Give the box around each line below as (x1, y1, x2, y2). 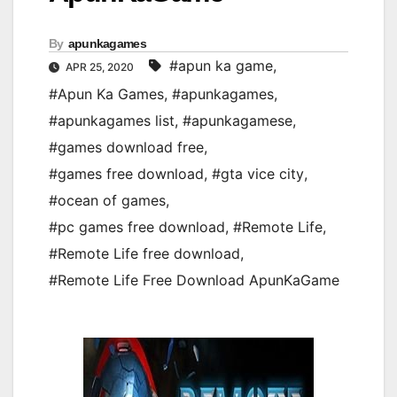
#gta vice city (212, 165, 304, 183)
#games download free (49, 138, 204, 157)
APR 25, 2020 (63, 60, 136, 74)
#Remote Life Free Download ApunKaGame (49, 271, 339, 290)
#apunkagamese (183, 112, 292, 130)
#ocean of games (49, 191, 166, 210)
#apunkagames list (49, 112, 175, 130)
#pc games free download (49, 218, 225, 237)
